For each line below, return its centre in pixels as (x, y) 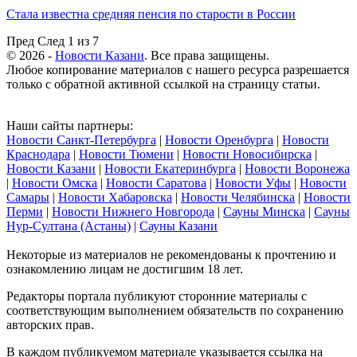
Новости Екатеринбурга (170, 168)
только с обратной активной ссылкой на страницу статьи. (163, 84)
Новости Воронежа (297, 168)
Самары (28, 197)
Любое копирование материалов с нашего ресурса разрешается (178, 69)
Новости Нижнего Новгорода (133, 211)
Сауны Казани (178, 226)
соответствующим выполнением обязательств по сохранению (175, 310)
